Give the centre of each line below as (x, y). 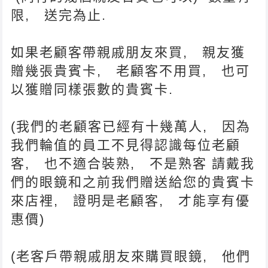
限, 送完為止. (59, 15)
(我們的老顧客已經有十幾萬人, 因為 (131, 126)
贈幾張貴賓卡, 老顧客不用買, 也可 (131, 71)
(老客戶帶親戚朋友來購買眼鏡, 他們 (131, 256)
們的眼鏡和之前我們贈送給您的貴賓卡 (133, 182)
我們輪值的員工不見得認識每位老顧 (126, 145)
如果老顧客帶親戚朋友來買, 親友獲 (128, 52)
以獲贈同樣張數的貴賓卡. (95, 89)
